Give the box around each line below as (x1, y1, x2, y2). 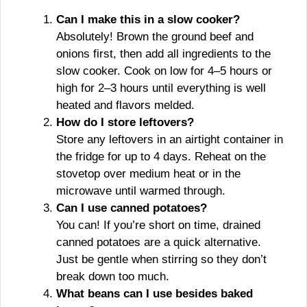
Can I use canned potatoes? (56, 201, 207, 214)
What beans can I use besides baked (56, 286, 253, 300)
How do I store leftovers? (56, 115, 194, 129)
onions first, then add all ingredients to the (56, 47, 271, 60)
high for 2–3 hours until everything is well (56, 81, 266, 95)
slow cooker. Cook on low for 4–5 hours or (56, 64, 272, 77)
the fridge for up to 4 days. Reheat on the (56, 149, 266, 163)
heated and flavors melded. (56, 98, 195, 112)
